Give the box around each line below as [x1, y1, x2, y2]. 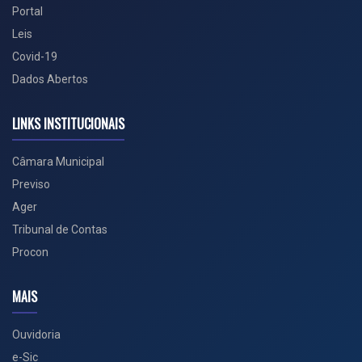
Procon [12, 246, 48, 259]
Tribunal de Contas [12, 223, 107, 236]
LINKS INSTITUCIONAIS [12, 114, 124, 133]
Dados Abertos [12, 73, 88, 86]
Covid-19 [12, 50, 57, 63]
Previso [12, 178, 50, 191]
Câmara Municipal [12, 155, 104, 168]
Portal [12, 5, 43, 18]
